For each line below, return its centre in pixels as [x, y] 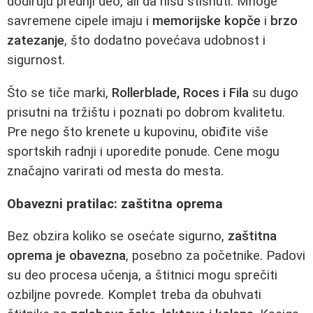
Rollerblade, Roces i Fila [180, 93]
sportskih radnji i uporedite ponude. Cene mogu [143, 151]
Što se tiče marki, [59, 93]
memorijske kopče [206, 21]
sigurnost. [36, 60]
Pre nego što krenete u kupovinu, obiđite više [138, 132]
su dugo [274, 93]
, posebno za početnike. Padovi [216, 256]
